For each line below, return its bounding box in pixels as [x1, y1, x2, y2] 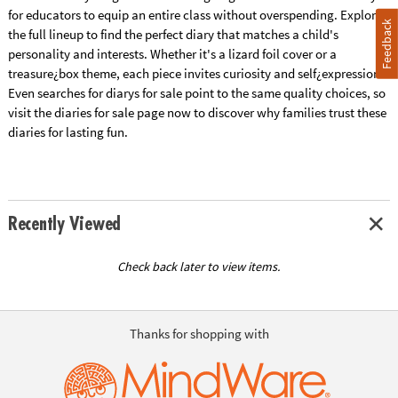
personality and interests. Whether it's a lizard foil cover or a [7, 45, 337, 63]
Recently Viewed [7, 214, 122, 234]
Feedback [378, 18, 395, 69]
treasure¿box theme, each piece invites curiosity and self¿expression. [7, 65, 384, 83]
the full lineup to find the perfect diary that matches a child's [7, 26, 338, 44]
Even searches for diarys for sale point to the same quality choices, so [7, 84, 386, 102]
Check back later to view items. [117, 259, 281, 275]
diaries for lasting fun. [7, 123, 128, 141]
